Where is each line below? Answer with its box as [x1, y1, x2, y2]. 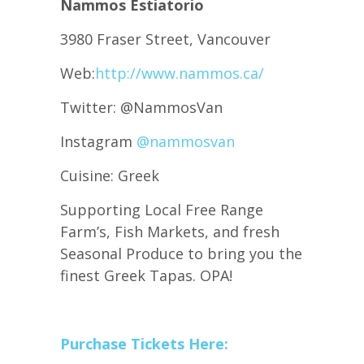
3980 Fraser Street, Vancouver [60, 29, 271, 50]
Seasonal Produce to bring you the [60, 244, 302, 264]
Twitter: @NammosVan [60, 97, 223, 118]
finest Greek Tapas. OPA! [60, 266, 232, 286]
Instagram [60, 132, 136, 152]
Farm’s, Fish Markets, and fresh [60, 222, 279, 242]
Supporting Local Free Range [60, 200, 263, 220]
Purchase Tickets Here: [60, 334, 232, 354]
